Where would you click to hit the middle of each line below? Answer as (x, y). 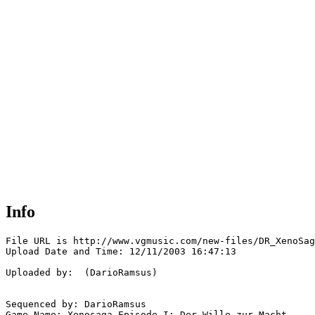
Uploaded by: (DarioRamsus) (82, 273)
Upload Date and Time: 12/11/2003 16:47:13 (121, 252)
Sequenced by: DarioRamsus (76, 304)
